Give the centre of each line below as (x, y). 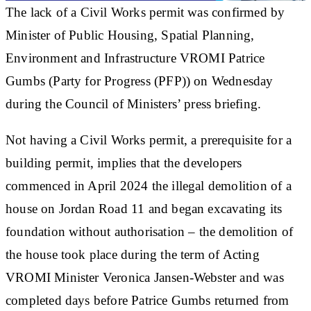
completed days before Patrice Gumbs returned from (148, 300)
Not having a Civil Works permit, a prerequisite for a (149, 140)
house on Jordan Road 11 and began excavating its (144, 208)
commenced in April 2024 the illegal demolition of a (149, 185)
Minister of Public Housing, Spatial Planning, (130, 35)
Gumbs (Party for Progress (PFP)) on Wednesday (140, 81)
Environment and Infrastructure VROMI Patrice (135, 58)
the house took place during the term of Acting (133, 254)
